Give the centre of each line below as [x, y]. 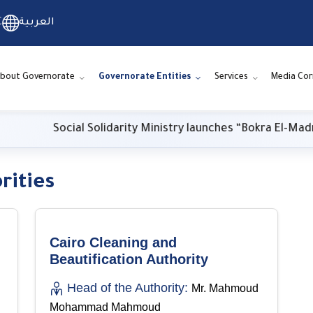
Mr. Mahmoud [225, 288]
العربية [37, 23]
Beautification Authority [129, 259]
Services [231, 78]
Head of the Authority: [128, 287]
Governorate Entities [144, 78]
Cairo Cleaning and [113, 242]
